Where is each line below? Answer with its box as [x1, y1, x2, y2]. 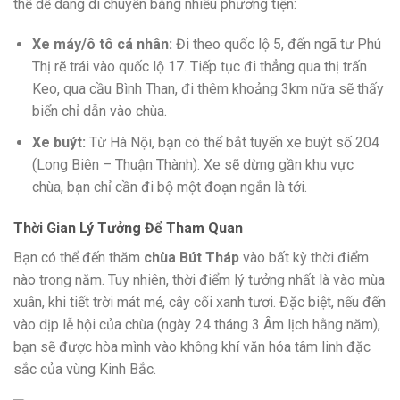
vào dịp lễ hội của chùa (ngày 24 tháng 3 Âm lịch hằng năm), [13, 315, 380, 333]
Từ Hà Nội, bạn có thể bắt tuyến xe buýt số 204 [85, 133, 379, 151]
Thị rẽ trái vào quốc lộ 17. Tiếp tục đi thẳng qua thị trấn [31, 58, 367, 76]
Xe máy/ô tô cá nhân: [31, 36, 172, 54]
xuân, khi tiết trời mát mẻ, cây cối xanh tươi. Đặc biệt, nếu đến [13, 293, 386, 311]
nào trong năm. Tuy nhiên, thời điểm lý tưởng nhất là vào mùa [13, 271, 385, 288]
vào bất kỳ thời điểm [239, 248, 369, 266]
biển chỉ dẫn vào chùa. [31, 103, 167, 121]
